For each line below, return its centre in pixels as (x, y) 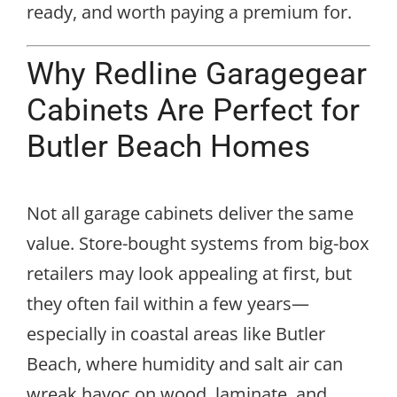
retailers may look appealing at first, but (189, 273)
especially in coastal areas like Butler (176, 333)
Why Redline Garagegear (197, 73)
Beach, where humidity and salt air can (185, 363)
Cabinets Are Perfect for (193, 109)
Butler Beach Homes (168, 146)
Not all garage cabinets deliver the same (190, 213)
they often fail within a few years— (168, 303)
